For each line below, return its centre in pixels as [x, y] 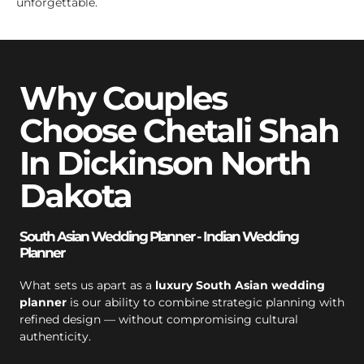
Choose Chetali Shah [179, 130]
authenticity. [55, 336]
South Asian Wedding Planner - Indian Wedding [159, 236]
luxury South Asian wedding [240, 285]
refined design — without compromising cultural [159, 319]
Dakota [76, 195]
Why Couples [123, 97]
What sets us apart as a [87, 285]
